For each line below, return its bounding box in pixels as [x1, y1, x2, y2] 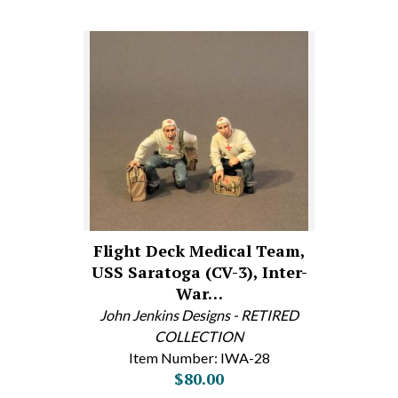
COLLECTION [155, 328, 243, 345]
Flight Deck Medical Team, [92, 240, 306, 261]
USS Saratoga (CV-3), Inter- [91, 261, 307, 283]
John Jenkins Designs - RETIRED [99, 306, 298, 323]
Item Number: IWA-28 [128, 349, 270, 366]
